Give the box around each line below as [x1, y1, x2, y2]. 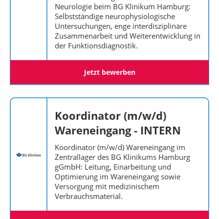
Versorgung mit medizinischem [55, 181, 159, 191]
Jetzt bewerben [84, 67, 135, 77]
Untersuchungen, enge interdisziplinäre [55, 21, 187, 31]
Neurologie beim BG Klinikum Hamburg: [55, 1, 191, 11]
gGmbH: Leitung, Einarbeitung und [55, 162, 171, 172]
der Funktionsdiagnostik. [55, 41, 138, 50]
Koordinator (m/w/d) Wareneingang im [55, 142, 185, 152]
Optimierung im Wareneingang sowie [55, 172, 180, 181]
